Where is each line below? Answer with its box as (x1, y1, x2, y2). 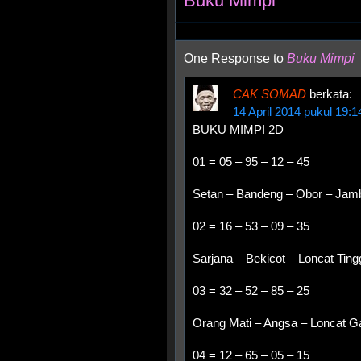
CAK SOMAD (233, 87, 306, 101)
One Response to (184, 52, 287, 65)
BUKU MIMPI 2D (193, 122, 284, 136)
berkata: (309, 87, 352, 101)
